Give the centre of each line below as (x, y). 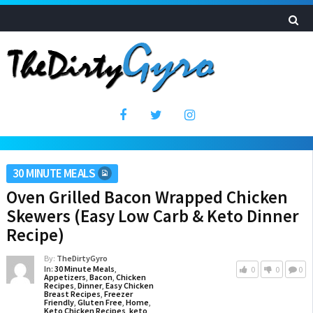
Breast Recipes (72, 294)
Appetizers (65, 277)
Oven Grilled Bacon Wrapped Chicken (147, 197)
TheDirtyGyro (82, 258)
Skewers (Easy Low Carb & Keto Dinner (152, 216)
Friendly (59, 302)
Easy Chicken (129, 285)
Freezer (118, 294)
